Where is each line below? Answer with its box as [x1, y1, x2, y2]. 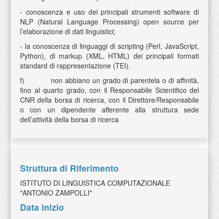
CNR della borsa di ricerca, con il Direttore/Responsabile [20, 95, 199, 105]
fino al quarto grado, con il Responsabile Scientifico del [20, 85, 199, 95]
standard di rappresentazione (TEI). [20, 61, 131, 70]
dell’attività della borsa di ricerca [20, 114, 119, 124]
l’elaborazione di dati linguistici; [20, 26, 115, 36]
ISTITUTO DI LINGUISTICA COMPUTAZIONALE [20, 178, 170, 188]
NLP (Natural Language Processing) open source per [20, 17, 199, 26]
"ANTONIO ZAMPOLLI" [20, 188, 92, 197]
